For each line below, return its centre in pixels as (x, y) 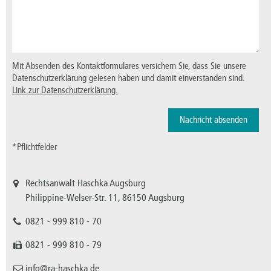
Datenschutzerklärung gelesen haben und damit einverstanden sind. (128, 78)
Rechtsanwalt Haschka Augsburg (86, 183)
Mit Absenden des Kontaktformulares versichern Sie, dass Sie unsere (129, 66)
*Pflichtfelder (34, 147)
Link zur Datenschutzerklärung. (65, 90)
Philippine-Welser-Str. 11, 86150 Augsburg (105, 198)
